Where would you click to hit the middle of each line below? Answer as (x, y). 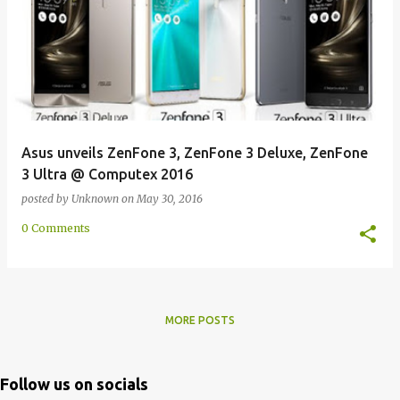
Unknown (95, 198)
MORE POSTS (200, 320)
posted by (46, 198)
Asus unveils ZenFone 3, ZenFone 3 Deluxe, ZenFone (195, 152)
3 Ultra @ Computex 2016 (107, 174)
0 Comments (56, 228)
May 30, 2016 (170, 198)
